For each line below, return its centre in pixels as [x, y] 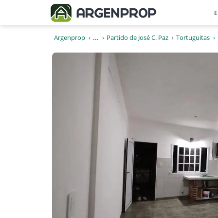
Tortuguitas [193, 37]
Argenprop [70, 37]
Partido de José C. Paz [137, 37]
